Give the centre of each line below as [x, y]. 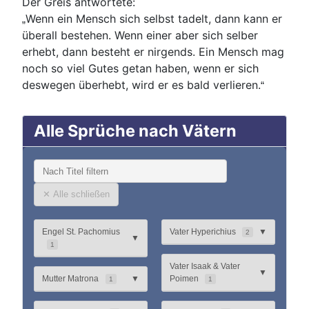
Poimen [184, 278]
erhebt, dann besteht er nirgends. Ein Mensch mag [153, 52]
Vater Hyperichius [202, 231]
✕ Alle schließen [76, 195]
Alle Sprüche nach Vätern [135, 131]
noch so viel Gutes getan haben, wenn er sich [140, 69]
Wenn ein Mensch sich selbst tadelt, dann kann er [154, 19]
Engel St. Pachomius [81, 231]
